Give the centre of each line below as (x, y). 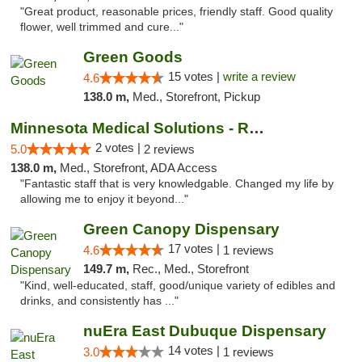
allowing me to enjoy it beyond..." (104, 199)
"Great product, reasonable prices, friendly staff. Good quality (177, 12)
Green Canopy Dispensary (181, 229)
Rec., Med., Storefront (190, 269)
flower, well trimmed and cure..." (102, 27)
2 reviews (169, 149)
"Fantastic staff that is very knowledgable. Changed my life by (177, 184)
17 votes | (195, 248)
